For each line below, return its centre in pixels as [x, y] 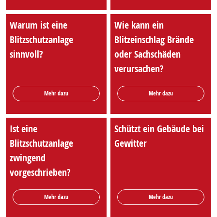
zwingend [28, 158]
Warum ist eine [39, 25]
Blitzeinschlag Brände [154, 40]
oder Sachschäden [147, 54]
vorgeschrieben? [40, 172]
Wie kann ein [139, 25]
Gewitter [131, 143]
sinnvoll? [26, 54]
